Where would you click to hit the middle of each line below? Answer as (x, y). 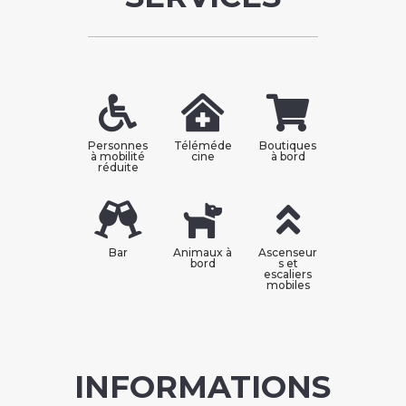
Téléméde (203, 146)
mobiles (288, 285)
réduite (118, 168)
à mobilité (118, 157)
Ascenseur (288, 253)
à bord (288, 157)
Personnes (118, 146)
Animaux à (203, 253)
